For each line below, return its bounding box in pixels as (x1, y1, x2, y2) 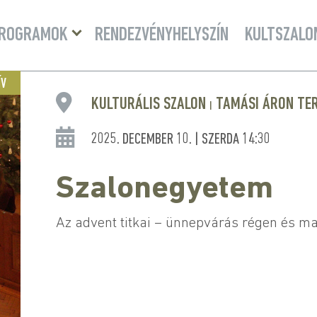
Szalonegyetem (55, 173, 273, 205)
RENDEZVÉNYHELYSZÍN (95, 25, 229, 45)
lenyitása (78, 30, 119, 43)
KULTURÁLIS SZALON (91, 96, 209, 113)
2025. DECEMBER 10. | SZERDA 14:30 (91, 132, 270, 148)
